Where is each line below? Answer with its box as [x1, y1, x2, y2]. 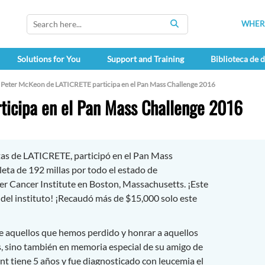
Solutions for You [17, 54, 80, 64]
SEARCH [174, 24, 207, 35]
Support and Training [106, 54, 184, 64]
